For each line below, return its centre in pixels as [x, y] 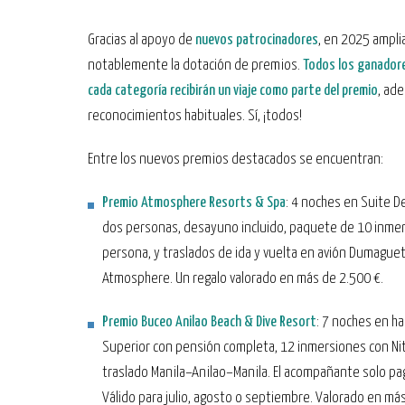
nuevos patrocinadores [257, 40]
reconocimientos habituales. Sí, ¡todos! [195, 116]
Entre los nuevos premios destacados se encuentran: [235, 160]
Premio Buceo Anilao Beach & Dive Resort [209, 322]
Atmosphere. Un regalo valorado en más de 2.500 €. [243, 279]
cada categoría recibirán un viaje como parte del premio [233, 91]
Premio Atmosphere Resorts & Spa [194, 203]
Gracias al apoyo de [141, 40]
